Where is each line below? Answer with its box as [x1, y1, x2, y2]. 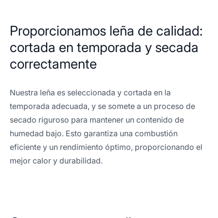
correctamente [10, 55, 97, 72]
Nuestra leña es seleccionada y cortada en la [10, 88, 171, 97]
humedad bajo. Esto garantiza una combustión [10, 128, 178, 138]
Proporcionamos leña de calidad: [10, 22, 203, 39]
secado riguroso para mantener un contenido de [10, 115, 184, 125]
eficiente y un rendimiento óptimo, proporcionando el [10, 142, 202, 152]
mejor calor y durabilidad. [10, 156, 103, 165]
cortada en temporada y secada [10, 39, 199, 55]
